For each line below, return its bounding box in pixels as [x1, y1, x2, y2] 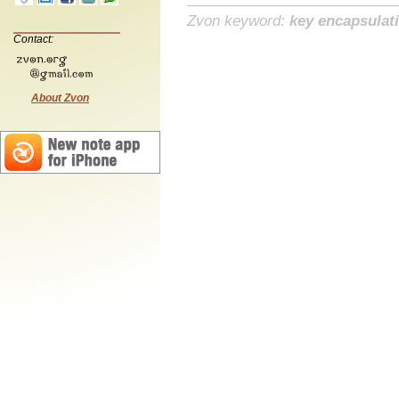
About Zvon [31, 91, 89, 104]
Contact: [13, 32, 53, 45]
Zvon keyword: [187, 12, 289, 30]
